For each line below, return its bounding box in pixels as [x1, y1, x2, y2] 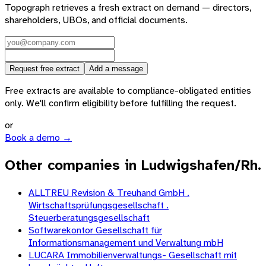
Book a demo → [5, 131, 72, 144]
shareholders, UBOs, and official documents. [5, 14, 188, 27]
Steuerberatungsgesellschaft [28, 211, 150, 224]
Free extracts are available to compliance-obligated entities [5, 84, 251, 97]
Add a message [89, 64, 143, 74]
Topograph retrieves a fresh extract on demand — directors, [5, 1, 251, 14]
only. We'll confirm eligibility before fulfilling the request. [5, 97, 236, 110]
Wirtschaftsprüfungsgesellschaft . [28, 198, 169, 211]
